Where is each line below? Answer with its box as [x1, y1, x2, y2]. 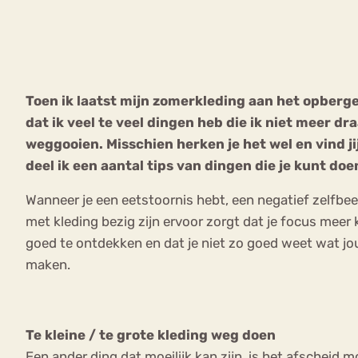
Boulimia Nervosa [82, 133, 197, 152]
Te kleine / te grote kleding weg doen [26, 327, 276, 344]
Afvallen [169, 167, 223, 185]
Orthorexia [46, 167, 116, 185]
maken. [26, 257, 70, 273]
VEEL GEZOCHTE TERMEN [19, 62, 351, 93]
